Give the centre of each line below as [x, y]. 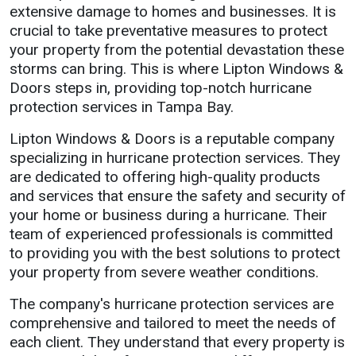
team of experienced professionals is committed [171, 234]
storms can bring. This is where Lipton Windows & [176, 69]
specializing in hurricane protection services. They [175, 158]
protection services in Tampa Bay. [122, 107]
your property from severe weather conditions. [164, 273]
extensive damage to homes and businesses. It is [173, 12]
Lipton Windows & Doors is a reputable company [172, 139]
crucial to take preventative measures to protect [168, 31]
